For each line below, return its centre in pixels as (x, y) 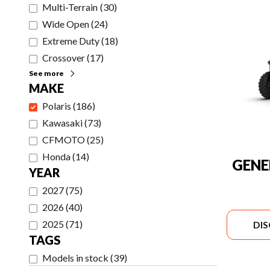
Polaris (57, 106)
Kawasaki (62, 123)
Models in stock (75, 258)
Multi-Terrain (70, 7)
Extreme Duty (71, 41)
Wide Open (66, 24)
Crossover (64, 58)
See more (46, 73)
